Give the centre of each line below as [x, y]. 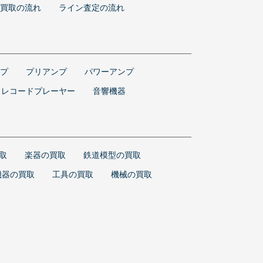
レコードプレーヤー [38, 91]
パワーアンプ [109, 71]
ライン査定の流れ [92, 7]
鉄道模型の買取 [112, 155]
